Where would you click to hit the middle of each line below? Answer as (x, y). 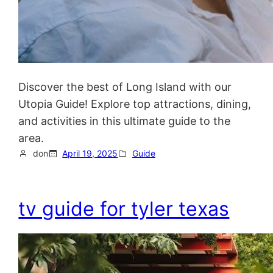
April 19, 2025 (90, 153)
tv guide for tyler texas (124, 208)
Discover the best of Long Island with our (125, 87)
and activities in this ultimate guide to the (125, 121)
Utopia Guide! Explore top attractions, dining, (135, 104)
